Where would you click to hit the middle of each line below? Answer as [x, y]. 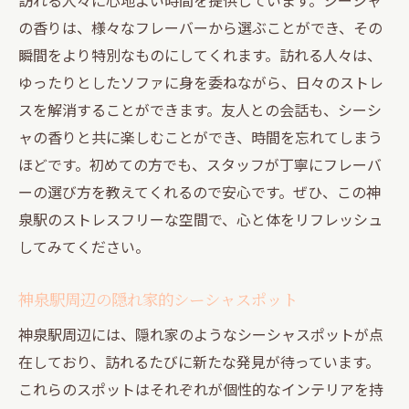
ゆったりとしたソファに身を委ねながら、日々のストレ [201, 82]
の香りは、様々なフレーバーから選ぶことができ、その [200, 27]
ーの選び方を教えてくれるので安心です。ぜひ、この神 [199, 191]
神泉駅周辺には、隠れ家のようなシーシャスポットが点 [201, 334]
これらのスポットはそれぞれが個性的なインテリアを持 [201, 388]
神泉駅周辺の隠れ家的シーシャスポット [158, 299]
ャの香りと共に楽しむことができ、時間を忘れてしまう [200, 136]
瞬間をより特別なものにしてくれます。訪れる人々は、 [200, 54]
